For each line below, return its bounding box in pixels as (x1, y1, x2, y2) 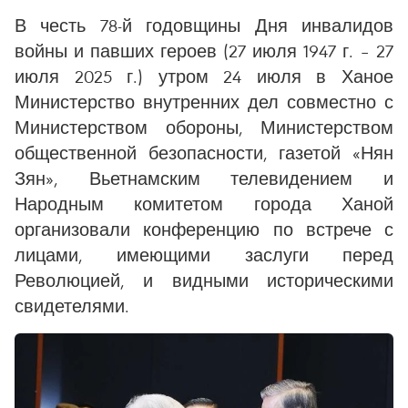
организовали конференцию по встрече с (15, 218, 393, 240)
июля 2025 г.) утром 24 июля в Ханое (15, 65, 393, 87)
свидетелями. (15, 294, 129, 317)
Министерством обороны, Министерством (15, 116, 393, 138)
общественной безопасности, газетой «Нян (15, 141, 393, 164)
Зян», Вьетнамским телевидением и (15, 167, 393, 189)
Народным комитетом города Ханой (15, 192, 393, 215)
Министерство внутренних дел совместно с (15, 90, 393, 113)
